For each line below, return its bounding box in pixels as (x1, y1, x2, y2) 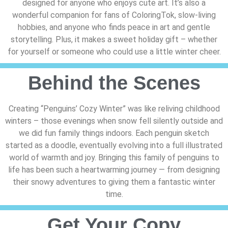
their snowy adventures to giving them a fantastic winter (13, 177, 215, 187)
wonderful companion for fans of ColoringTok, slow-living (12, 10, 216, 20)
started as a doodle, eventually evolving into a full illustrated (6, 140, 222, 150)
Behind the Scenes (27, 72, 201, 94)
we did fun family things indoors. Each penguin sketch (19, 128, 209, 138)
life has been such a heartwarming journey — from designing (8, 164, 220, 175)
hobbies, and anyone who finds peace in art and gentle (18, 22, 210, 33)
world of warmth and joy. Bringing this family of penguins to (9, 152, 219, 162)
